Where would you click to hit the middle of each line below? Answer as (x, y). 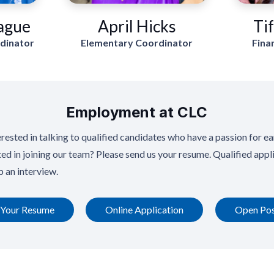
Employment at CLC (137, 113)
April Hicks (137, 26)
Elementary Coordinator (137, 43)
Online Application (145, 209)
